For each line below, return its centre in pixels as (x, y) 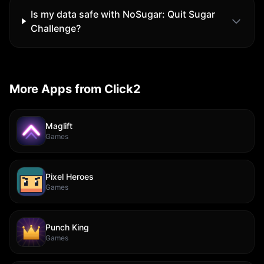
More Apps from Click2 (75, 89)
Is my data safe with (76, 14)
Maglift (59, 126)
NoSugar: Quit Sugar (169, 14)
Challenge (53, 28)
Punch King (67, 227)
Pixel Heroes (70, 176)
